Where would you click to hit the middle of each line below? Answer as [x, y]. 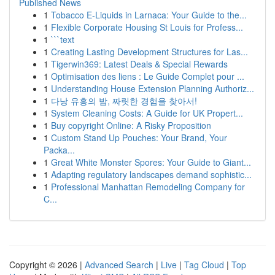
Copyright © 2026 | [47, 265]
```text [63, 39]
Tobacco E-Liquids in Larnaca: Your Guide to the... [149, 15]
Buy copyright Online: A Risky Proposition [131, 125]
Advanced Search [119, 265]
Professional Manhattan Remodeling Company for [148, 187]
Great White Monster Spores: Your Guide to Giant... [151, 162]
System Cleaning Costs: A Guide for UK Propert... [147, 113]
